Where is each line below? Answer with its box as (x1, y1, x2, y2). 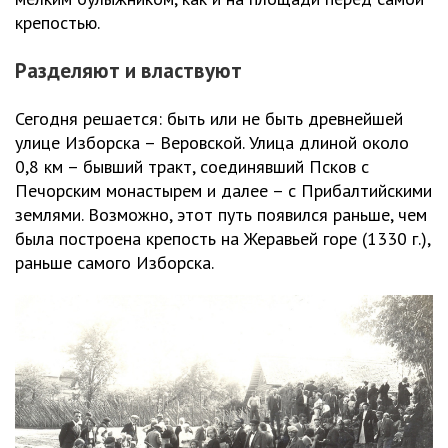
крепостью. (15, 10, 100, 34)
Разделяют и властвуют (15, 56, 242, 84)
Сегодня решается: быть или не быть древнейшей (15, 106, 403, 130)
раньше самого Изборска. (15, 250, 214, 274)
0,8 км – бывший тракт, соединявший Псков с (15, 154, 369, 178)
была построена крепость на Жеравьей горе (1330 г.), (15, 226, 430, 250)
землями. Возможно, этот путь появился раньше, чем (15, 202, 427, 226)
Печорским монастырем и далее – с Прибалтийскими (15, 178, 432, 202)
